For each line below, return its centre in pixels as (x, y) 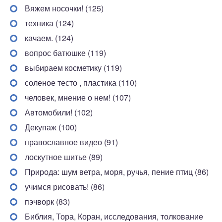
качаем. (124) (49, 38)
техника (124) (49, 23)
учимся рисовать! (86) (65, 187)
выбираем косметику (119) (73, 68)
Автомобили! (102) (59, 112)
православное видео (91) (71, 142)
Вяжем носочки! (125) (64, 8)
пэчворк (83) (47, 201)
